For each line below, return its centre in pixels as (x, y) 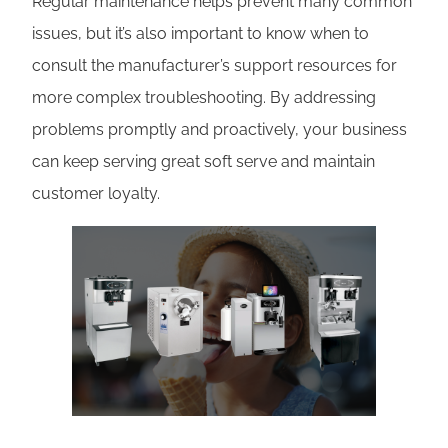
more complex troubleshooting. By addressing (204, 98)
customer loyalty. (96, 194)
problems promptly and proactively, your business (219, 130)
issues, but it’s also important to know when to (200, 34)
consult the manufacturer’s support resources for (214, 66)
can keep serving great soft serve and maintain (203, 162)
